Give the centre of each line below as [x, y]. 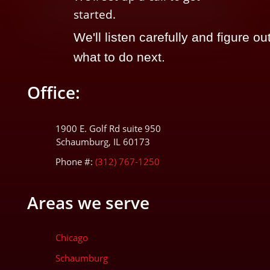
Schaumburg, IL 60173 [103, 142]
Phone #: [74, 162]
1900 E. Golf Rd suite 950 [108, 128]
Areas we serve [88, 202]
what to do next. [119, 57]
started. [94, 14]
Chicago [71, 237]
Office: [53, 92]
